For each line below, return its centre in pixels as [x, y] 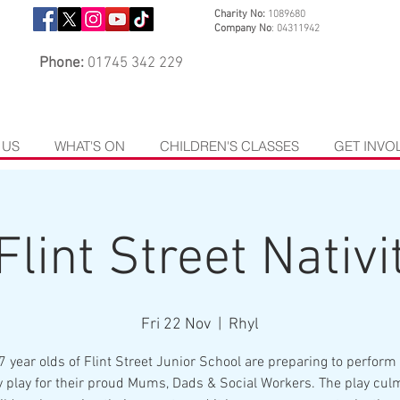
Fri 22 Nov [176, 325]
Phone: [61, 63]
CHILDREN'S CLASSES [229, 146]
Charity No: [241, 14]
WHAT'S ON [90, 146]
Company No [243, 29]
